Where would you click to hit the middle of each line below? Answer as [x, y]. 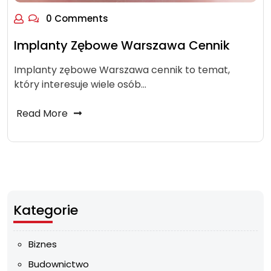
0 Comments [76, 18]
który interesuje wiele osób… [80, 84]
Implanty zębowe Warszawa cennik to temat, [122, 70]
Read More [42, 113]
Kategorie [46, 210]
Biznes [43, 244]
